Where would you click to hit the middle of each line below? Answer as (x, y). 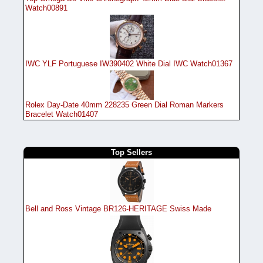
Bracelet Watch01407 (62, 114)
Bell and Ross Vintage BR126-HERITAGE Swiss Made (118, 208)
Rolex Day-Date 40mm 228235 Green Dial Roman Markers (124, 104)
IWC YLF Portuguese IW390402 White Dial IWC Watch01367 (129, 64)
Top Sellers (131, 152)
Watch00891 (46, 8)
